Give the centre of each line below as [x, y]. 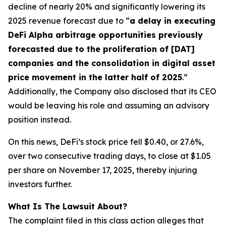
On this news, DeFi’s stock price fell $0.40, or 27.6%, [106, 142]
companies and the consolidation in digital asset [112, 63]
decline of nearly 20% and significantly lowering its [107, 7]
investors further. [40, 184]
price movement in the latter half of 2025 [95, 77]
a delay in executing [173, 21]
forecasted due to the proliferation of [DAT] [101, 49]
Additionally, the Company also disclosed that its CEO [112, 91]
